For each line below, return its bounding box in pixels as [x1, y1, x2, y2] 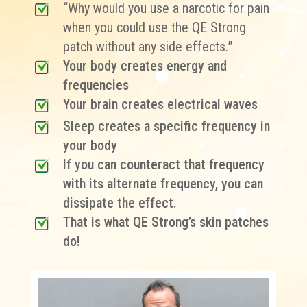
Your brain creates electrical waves [62, 96, 258, 112]
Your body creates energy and [62, 58, 227, 74]
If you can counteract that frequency [62, 156, 265, 173]
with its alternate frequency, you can [62, 175, 263, 192]
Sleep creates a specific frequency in [62, 118, 270, 134]
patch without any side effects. [62, 38, 228, 55]
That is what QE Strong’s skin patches [62, 214, 269, 230]
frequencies [62, 77, 129, 93]
